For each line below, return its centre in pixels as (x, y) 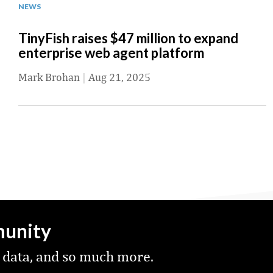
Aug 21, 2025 (119, 77)
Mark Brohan (49, 77)
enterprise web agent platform (111, 53)
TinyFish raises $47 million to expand (128, 38)
